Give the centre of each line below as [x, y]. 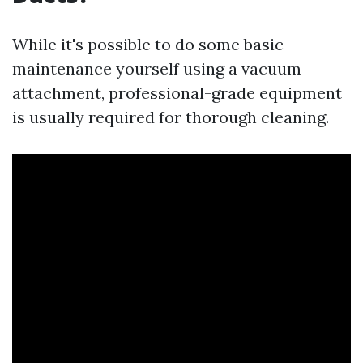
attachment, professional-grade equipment [177, 93]
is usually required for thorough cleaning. [171, 117]
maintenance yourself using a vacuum [157, 68]
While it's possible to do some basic [148, 44]
